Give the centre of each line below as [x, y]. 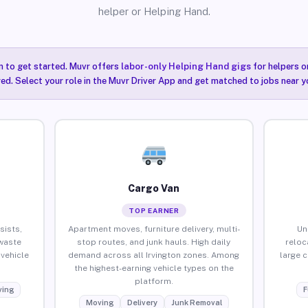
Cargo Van [154, 188]
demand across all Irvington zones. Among [154, 255]
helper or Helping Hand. [154, 11]
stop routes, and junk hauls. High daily [154, 242]
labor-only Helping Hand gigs [186, 66]
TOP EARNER [154, 210]
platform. [154, 281]
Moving [99, 302]
